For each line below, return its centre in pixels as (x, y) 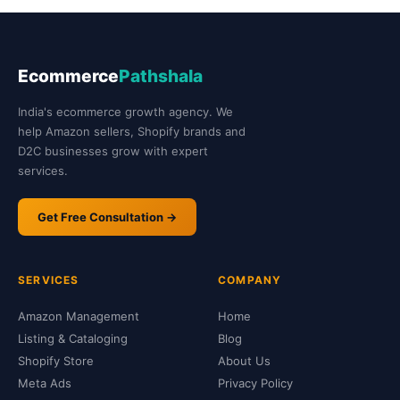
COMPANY (250, 280)
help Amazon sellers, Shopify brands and (132, 131)
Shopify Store (56, 361)
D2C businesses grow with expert (113, 151)
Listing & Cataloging (73, 338)
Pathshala (161, 76)
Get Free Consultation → (107, 217)
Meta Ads (45, 383)
